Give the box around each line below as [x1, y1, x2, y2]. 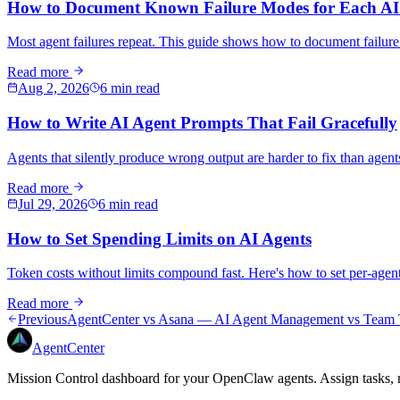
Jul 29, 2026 [18, 196, 87, 212]
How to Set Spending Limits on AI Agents [7, 229, 312, 248]
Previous [18, 312, 67, 328]
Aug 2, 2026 [18, 80, 89, 96]
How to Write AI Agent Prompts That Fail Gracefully [7, 113, 397, 133]
